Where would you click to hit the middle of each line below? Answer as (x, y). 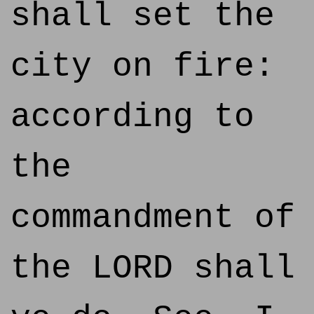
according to (132, 117)
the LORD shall (153, 268)
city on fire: (143, 67)
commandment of (153, 218)
